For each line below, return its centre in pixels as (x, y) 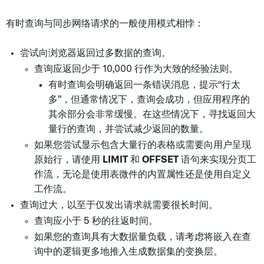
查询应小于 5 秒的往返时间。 (96, 221)
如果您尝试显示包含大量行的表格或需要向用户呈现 (143, 145)
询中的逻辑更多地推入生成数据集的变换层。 (128, 252)
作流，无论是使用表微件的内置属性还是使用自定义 (143, 174)
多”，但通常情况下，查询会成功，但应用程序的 (149, 100)
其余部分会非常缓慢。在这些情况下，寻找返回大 (152, 114)
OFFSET (160, 160)
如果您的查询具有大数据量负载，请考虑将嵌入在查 (143, 237)
